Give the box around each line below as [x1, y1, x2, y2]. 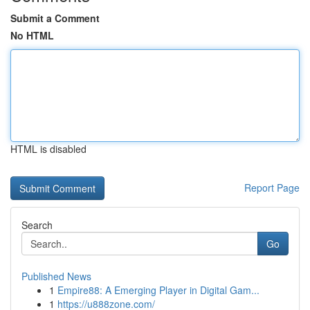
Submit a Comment [10, 11, 100, 25]
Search [21, 218, 53, 232]
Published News [21, 269, 91, 283]
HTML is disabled [10, 142, 86, 156]
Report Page [244, 181, 300, 194]
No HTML [10, 28, 54, 42]
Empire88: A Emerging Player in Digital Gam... [57, 283, 259, 297]
